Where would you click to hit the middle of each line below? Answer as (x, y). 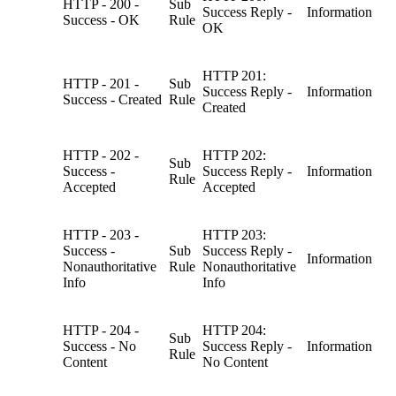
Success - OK (101, 19)
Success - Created (112, 99)
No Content (235, 362)
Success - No (99, 346)
